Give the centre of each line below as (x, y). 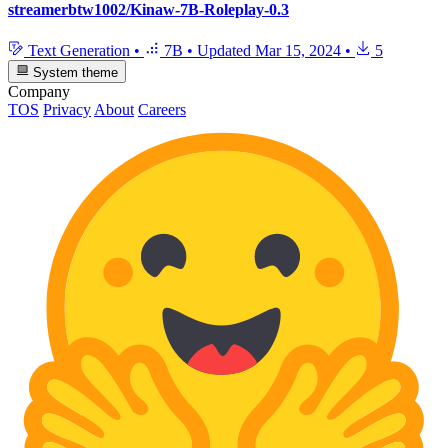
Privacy (67, 109)
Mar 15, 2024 (298, 51)
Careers (162, 109)
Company (39, 91)
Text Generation (79, 51)
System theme (74, 72)
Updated (226, 51)
